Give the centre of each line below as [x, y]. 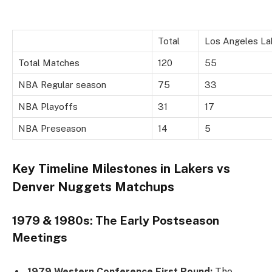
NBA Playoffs [48, 106]
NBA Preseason [52, 128]
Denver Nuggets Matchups [93, 187]
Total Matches [49, 63]
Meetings [40, 238]
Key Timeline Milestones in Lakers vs [121, 169]
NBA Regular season [62, 84]
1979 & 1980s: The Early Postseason [116, 221]
